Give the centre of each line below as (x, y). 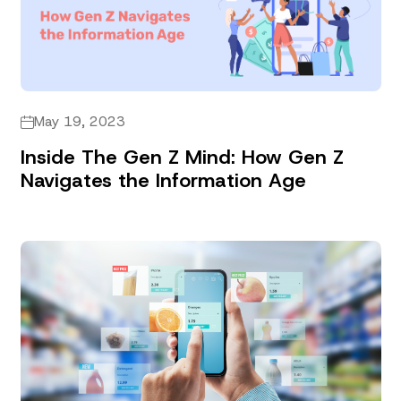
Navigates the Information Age (163, 181)
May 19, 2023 (79, 122)
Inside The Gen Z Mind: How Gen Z (182, 158)
